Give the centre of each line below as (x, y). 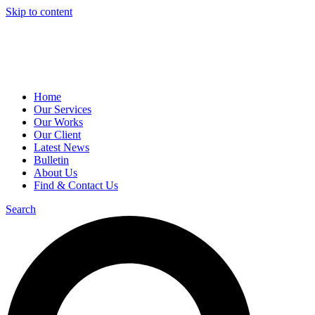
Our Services (63, 109)
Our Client (57, 135)
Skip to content (39, 12)
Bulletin (51, 160)
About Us (56, 173)
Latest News (62, 147)
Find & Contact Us (76, 185)
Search (21, 209)
